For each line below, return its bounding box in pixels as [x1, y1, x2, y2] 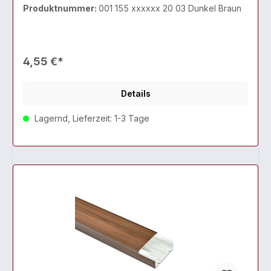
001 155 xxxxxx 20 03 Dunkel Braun [99, 3, 241, 14]
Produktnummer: [23, 3, 99, 14]
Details [120, 88, 151, 99]
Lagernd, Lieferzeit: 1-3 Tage [32, 113, 149, 124]
